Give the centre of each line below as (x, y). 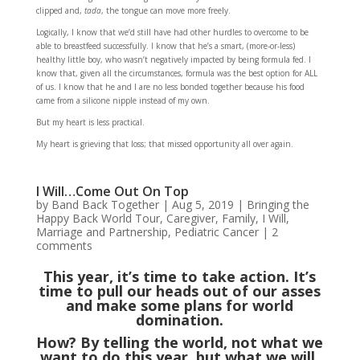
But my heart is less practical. (90, 122)
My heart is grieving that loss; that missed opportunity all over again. (164, 143)
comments (64, 245)
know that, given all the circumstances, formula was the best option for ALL (176, 73)
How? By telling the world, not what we (180, 342)
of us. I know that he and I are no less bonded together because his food (170, 86)
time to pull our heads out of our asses (180, 290)
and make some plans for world (180, 305)
